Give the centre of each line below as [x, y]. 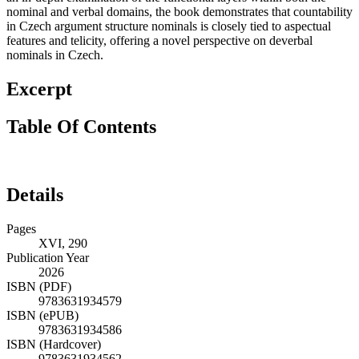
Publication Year [48, 257]
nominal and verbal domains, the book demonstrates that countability [179, 12]
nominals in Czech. [55, 55]
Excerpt [39, 89]
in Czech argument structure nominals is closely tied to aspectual [169, 26]
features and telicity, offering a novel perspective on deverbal [159, 41]
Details [35, 194]
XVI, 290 [63, 243]
